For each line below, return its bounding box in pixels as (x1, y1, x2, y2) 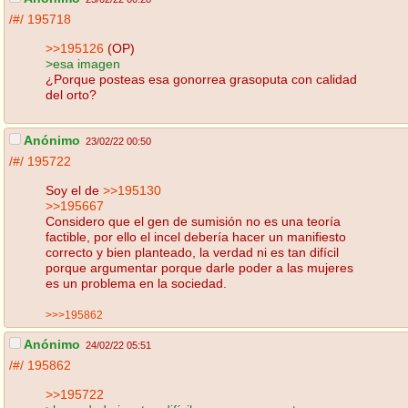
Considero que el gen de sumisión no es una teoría (46, 213, 341, 229)
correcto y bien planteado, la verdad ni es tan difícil (46, 244, 339, 260)
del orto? (46, 87, 97, 102)
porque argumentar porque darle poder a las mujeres (46, 260, 353, 275)
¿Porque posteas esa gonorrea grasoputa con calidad (46, 71, 357, 87)
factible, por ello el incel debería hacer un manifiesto (46, 229, 346, 244)
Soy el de (46, 182, 103, 198)
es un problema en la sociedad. (46, 275, 227, 291)
